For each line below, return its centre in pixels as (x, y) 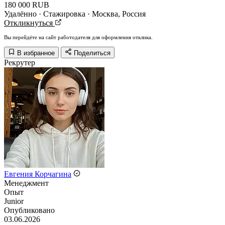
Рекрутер (20, 63)
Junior (14, 201)
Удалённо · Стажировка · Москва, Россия (75, 14)
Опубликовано (29, 210)
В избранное (36, 53)
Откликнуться (29, 23)
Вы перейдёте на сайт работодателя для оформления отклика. (78, 37)
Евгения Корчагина (38, 174)
